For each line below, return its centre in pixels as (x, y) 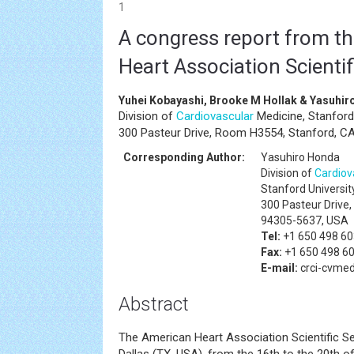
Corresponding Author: (184, 157)
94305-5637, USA (305, 220)
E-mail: (279, 268)
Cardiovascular (215, 116)
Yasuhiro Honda (300, 157)
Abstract (154, 304)
